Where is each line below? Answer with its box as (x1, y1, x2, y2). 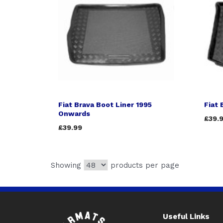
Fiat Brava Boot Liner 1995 (58, 101, 152, 109)
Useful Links (163, 212, 210, 221)
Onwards (58, 110, 90, 117)
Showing (51, 161, 84, 170)
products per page (108, 161, 179, 170)
